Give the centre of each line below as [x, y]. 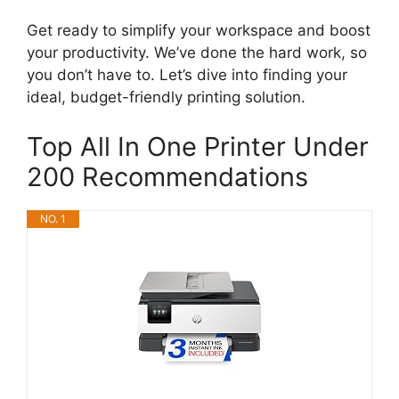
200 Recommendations [167, 176]
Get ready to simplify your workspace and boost [199, 31]
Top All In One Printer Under [198, 146]
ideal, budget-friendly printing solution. [166, 98]
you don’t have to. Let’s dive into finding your [187, 75]
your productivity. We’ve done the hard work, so [197, 53]
